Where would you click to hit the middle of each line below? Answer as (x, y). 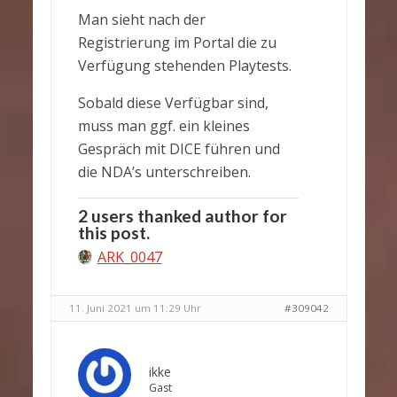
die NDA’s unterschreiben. (164, 172)
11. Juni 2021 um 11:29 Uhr (135, 308)
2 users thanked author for (182, 216)
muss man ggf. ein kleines (163, 126)
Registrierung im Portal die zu (177, 43)
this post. (113, 233)
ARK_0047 (129, 257)
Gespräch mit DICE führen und (179, 149)
